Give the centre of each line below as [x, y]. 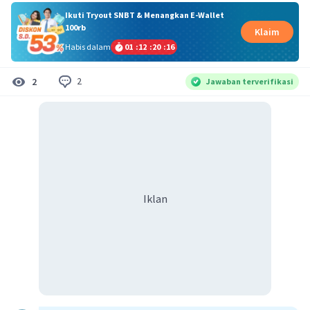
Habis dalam [88, 46]
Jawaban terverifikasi [250, 81]
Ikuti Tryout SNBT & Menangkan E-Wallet [144, 15]
